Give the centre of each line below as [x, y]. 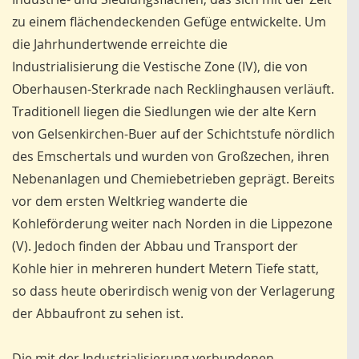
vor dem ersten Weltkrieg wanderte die [130, 202]
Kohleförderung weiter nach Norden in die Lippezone [172, 224]
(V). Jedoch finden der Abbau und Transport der [155, 246]
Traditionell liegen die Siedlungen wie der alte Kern [164, 112]
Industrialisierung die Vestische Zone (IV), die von [160, 67]
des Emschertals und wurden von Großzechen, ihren [171, 157]
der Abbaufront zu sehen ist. [98, 314]
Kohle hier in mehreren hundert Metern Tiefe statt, [165, 269]
